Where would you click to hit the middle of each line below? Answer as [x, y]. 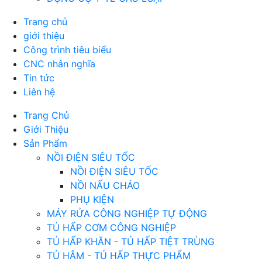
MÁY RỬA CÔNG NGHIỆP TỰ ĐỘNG [127, 213]
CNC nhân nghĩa [59, 64]
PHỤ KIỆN [92, 199]
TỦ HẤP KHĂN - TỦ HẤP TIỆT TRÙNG [131, 242]
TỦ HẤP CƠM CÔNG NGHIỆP [111, 227]
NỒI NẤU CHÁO [105, 185]
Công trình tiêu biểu [67, 50]
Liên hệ [39, 92]
